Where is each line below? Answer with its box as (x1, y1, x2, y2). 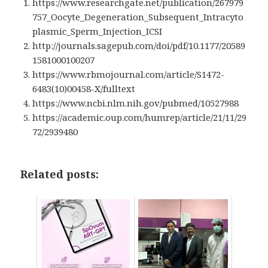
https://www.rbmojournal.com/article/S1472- (32, 68, 225, 81)
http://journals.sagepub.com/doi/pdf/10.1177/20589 (32, 39, 246, 52)
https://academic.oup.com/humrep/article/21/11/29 (32, 111, 247, 124)
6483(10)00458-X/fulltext (32, 83, 136, 95)
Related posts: (20, 167, 99, 182)
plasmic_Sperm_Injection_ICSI (32, 25, 163, 38)
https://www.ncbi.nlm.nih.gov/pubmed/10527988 (32, 97, 239, 109)
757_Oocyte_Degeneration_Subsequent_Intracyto (32, 11, 244, 23)
